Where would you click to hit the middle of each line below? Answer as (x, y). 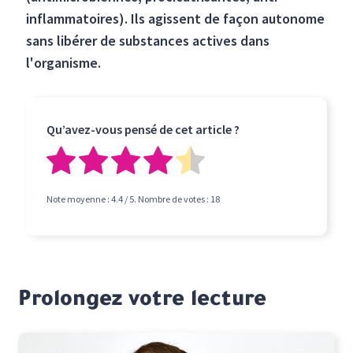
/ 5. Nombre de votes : (167, 199)
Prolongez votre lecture (143, 302)
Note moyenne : (79, 199)
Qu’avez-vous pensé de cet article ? (143, 130)
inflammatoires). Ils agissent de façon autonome (176, 19)
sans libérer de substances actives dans (148, 41)
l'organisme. (64, 63)
